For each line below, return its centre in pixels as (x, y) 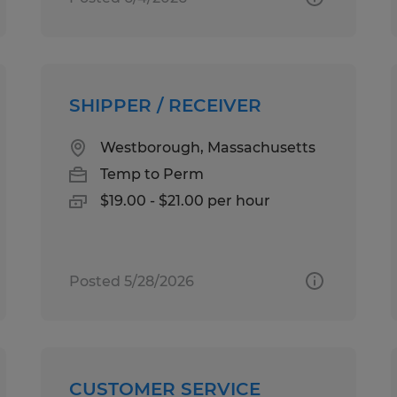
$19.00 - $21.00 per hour (186, 200)
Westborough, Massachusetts (208, 147)
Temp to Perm (152, 174)
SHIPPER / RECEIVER (166, 105)
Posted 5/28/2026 (132, 281)
